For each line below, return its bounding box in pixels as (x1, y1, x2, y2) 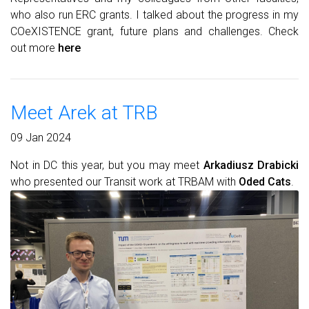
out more (10, 41, 58, 54)
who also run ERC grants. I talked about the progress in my (10, 8, 299, 21)
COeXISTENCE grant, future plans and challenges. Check (10, 25, 299, 38)
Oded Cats (239, 175, 291, 188)
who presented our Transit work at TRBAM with (10, 175, 239, 188)
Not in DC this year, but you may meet (10, 159, 203, 172)
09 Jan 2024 (10, 131, 71, 144)
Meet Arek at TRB (10, 101, 158, 124)
